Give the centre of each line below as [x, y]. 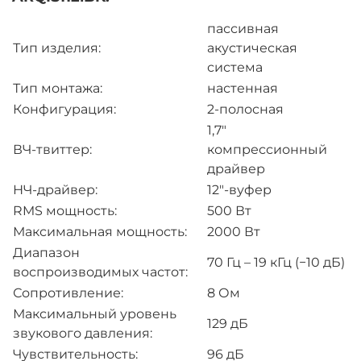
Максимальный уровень [95, 314]
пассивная [243, 29]
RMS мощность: [65, 211]
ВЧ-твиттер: [52, 150]
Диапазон [46, 253]
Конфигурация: [64, 110]
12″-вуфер [239, 190]
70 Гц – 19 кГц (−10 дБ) [276, 263]
